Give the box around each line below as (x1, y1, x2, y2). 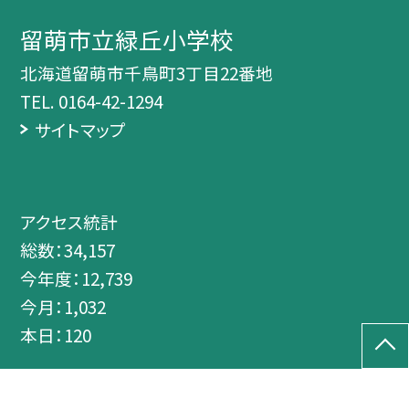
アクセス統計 (20, 209, 119, 234)
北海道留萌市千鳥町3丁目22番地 (20, 60, 274, 86)
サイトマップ (34, 117, 126, 142)
